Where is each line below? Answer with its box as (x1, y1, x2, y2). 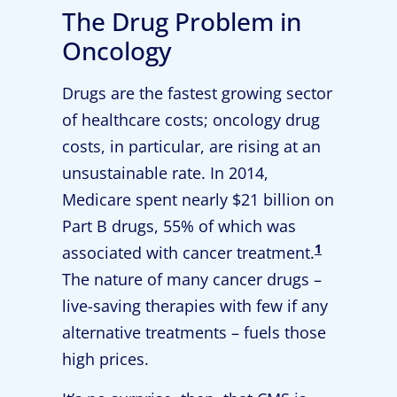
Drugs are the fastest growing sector (62, 82, 332, 105)
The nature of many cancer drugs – (62, 269, 322, 291)
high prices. (62, 348, 149, 370)
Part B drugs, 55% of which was (62, 215, 296, 237)
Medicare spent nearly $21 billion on (62, 189, 334, 211)
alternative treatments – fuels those (62, 322, 326, 344)
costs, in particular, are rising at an (62, 136, 321, 158)
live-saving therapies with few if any (62, 295, 328, 317)
